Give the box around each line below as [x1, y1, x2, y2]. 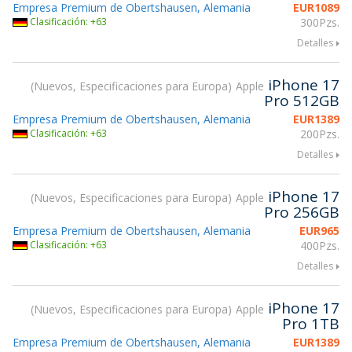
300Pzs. [300, 15, 339, 30]
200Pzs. [300, 126, 339, 141]
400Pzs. [300, 238, 339, 253]
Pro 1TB [282, 313, 339, 334]
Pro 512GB [264, 90, 339, 111]
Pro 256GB [264, 202, 339, 222]
